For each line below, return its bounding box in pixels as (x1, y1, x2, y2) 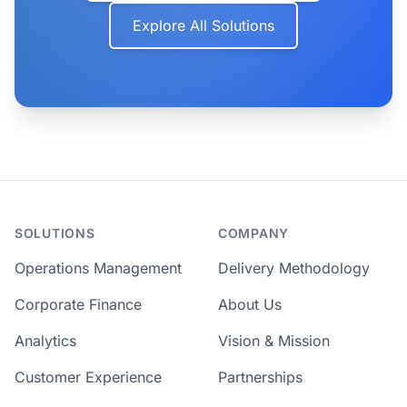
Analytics (15, 332, 76, 350)
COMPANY (218, 225, 289, 241)
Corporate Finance (15, 295, 142, 313)
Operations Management (15, 259, 182, 277)
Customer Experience (15, 368, 162, 386)
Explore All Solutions (133, 16, 274, 35)
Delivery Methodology (218, 259, 370, 277)
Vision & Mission (218, 332, 330, 350)
